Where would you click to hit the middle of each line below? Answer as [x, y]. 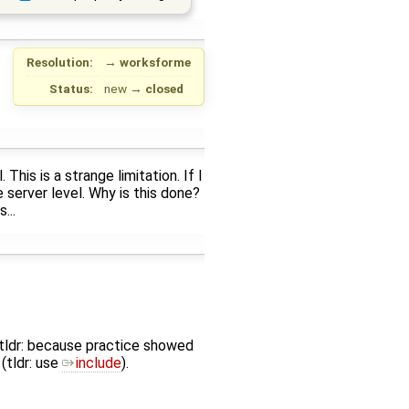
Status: [72, 88]
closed [164, 88]
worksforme [155, 62]
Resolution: [60, 62]
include [98, 362]
